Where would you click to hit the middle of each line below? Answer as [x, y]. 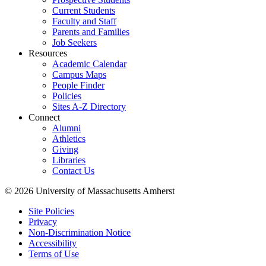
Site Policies [51, 211]
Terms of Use [54, 254]
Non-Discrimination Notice [80, 232]
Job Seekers [75, 42]
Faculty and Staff [84, 21]
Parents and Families [91, 31]
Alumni [66, 128]
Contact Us [73, 170]
